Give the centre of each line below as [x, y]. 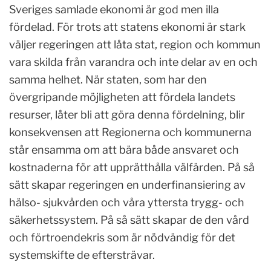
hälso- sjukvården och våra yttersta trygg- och [127, 202]
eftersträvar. [125, 255]
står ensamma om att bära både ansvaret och [124, 149]
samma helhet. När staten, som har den [108, 79]
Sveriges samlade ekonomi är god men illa [114, 9]
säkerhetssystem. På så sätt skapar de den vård [129, 220]
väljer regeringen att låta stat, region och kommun [135, 44]
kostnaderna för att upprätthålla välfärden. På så [132, 167]
